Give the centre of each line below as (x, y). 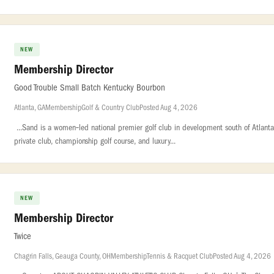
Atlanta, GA (30, 107)
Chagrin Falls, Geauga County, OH (62, 256)
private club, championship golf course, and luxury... (96, 141)
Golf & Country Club (110, 107)
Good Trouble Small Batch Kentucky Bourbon (90, 88)
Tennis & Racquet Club (180, 256)
